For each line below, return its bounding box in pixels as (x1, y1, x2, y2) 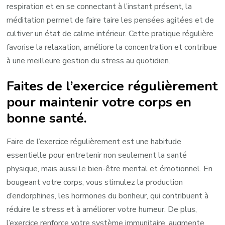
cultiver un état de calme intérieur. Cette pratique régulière (7, 28, 214, 39)
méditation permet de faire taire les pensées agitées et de (7, 14, 214, 26)
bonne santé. (7, 108, 87, 127)
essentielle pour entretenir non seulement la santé (7, 149, 187, 161)
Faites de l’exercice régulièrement (7, 76, 218, 95)
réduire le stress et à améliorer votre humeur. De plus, (7, 203, 197, 215)
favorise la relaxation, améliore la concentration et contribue (7, 41, 217, 53)
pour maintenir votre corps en (7, 92, 192, 111)
